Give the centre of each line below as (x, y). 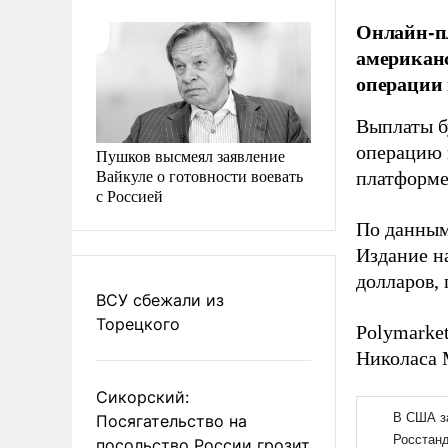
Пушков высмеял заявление (190, 155)
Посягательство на (171, 420)
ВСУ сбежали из (160, 299)
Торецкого (138, 323)
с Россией (129, 195)
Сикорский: (142, 396)
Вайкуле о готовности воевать (199, 175)
